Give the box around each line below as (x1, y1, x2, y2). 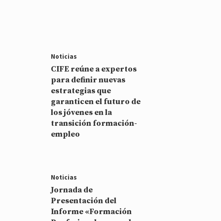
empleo (51, 129, 80, 139)
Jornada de (51, 184, 93, 195)
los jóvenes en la (51, 107, 112, 117)
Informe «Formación (51, 206, 132, 217)
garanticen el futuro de (51, 96, 141, 107)
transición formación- (51, 118, 138, 128)
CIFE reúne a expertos (51, 64, 137, 74)
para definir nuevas (51, 74, 126, 85)
